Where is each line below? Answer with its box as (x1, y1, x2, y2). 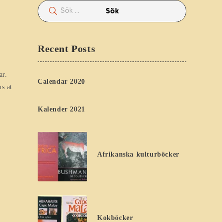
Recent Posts (38, 43, 96, 54)
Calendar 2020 (38, 78, 85, 85)
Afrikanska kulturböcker (97, 151, 179, 159)
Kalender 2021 (38, 105, 85, 113)
